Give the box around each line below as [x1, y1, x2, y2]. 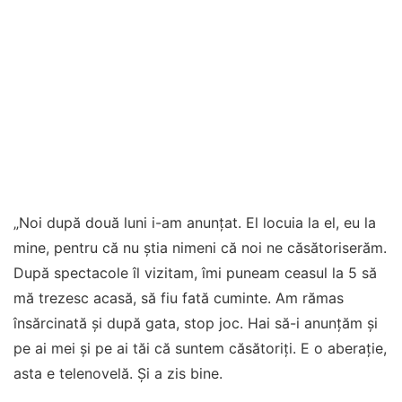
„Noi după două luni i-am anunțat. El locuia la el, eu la [13, 214, 376, 232]
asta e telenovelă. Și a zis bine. [13, 364, 223, 382]
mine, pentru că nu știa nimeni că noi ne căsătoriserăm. [13, 239, 387, 257]
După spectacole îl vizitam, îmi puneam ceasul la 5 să [13, 264, 377, 282]
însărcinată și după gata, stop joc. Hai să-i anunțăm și [13, 314, 378, 332]
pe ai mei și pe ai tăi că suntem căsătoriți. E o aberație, [13, 339, 387, 357]
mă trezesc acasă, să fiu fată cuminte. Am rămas [13, 289, 344, 307]
